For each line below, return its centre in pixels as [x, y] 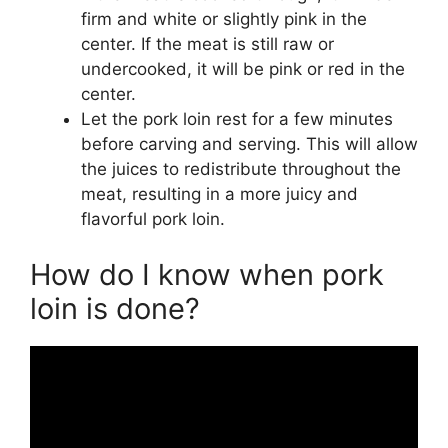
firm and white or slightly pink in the [224, 19]
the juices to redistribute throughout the [241, 169]
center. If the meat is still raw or [207, 44]
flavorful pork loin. [153, 219]
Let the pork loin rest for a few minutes [237, 119]
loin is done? [115, 308]
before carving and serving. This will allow [249, 144]
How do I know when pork [207, 274]
